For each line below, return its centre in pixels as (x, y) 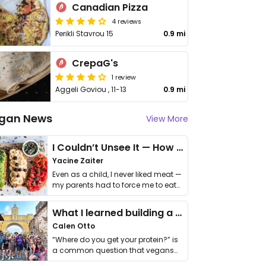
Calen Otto (74, 226)
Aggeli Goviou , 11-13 (91, 89)
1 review (124, 77)
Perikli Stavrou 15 (85, 34)
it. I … (60, 196)
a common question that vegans (113, 250)
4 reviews (127, 21)
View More (167, 119)
